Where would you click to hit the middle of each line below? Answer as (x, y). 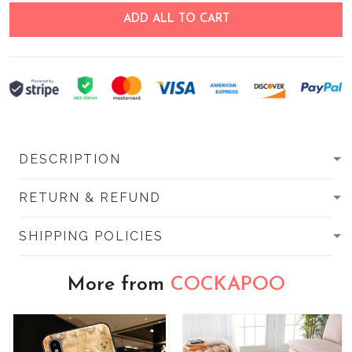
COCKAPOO (227, 284)
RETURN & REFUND (90, 197)
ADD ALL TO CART (176, 19)
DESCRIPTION (70, 159)
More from (119, 284)
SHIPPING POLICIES (91, 236)
